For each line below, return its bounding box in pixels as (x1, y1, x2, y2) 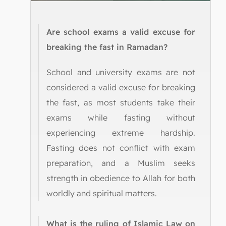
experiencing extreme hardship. (46, 127, 195, 138)
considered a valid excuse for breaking (46, 82, 195, 92)
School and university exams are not (46, 67, 195, 77)
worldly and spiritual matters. (46, 188, 157, 198)
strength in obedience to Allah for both (46, 173, 195, 183)
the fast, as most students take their (46, 97, 195, 107)
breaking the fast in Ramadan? (46, 41, 167, 52)
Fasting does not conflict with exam (46, 142, 195, 153)
